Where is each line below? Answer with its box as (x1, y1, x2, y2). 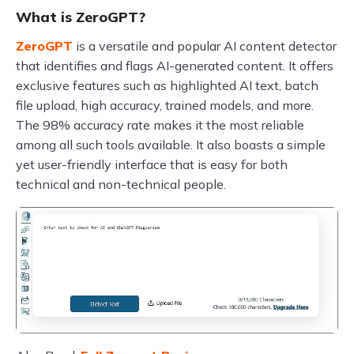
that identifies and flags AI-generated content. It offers (16, 58, 333, 73)
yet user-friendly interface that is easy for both (16, 156, 288, 172)
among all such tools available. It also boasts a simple (16, 137, 326, 153)
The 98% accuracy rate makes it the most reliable (16, 117, 304, 133)
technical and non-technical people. (16, 176, 226, 192)
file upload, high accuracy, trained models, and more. (16, 97, 314, 113)
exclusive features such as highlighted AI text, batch (16, 77, 318, 93)
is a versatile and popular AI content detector (73, 38, 337, 54)
